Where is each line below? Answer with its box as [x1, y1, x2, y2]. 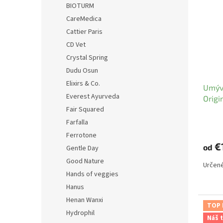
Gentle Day [66, 143, 99, 153]
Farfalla [66, 117, 88, 127]
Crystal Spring [66, 53, 108, 63]
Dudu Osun [66, 66, 98, 76]
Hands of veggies [66, 169, 118, 179]
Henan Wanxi [66, 195, 103, 205]
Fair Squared [66, 105, 104, 114]
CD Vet [66, 40, 86, 50]
